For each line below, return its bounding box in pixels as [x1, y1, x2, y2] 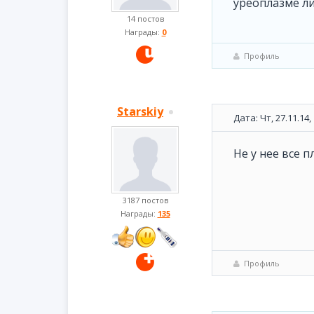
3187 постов [122, 195, 168, 205]
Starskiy [117, 104, 163, 119]
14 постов [126, 13, 164, 24]
